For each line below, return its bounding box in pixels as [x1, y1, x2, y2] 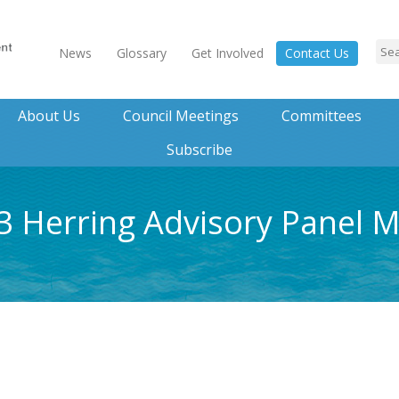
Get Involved [191, 45, 264, 61]
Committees [281, 106, 362, 126]
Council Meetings [122, 106, 239, 126]
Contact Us [285, 45, 349, 61]
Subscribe [167, 140, 232, 159]
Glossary [117, 45, 167, 61]
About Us [17, 106, 80, 126]
